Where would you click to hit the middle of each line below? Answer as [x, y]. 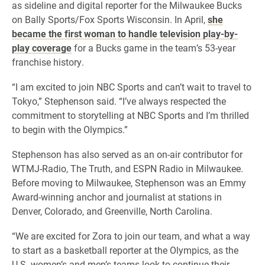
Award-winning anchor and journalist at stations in [117, 197]
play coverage [42, 48]
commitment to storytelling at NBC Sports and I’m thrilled [130, 115]
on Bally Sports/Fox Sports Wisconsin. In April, [110, 19]
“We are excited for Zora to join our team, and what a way [131, 236]
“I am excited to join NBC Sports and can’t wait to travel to [132, 87]
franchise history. [48, 62]
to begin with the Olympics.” [70, 129]
